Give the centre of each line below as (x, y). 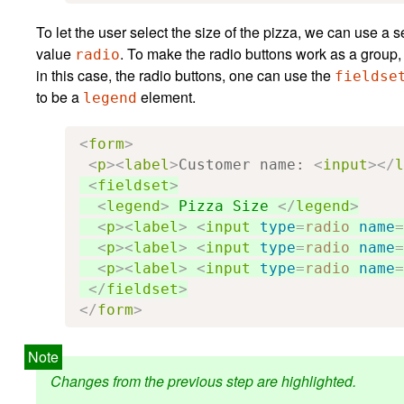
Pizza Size (224, 206)
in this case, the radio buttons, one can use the (185, 75)
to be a (60, 96)
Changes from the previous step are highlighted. (203, 381)
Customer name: (246, 164)
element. (166, 96)
